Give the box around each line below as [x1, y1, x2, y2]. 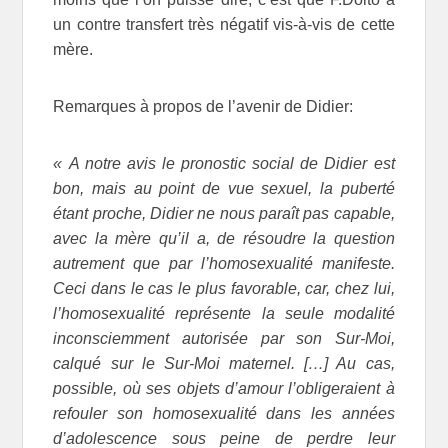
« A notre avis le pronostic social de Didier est [53, 154, 395, 172]
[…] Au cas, [304, 354, 395, 372]
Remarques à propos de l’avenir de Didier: [53, 97, 354, 115]
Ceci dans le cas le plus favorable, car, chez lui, [53, 279, 395, 297]
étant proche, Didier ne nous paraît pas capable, [53, 204, 395, 222]
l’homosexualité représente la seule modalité [53, 304, 395, 322]
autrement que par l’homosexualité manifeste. [53, 254, 395, 272]
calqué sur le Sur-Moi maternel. [53, 354, 305, 372]
